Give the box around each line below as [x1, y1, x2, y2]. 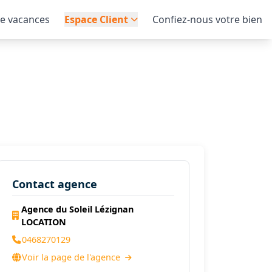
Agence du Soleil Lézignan [21, 203, 134, 215]
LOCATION [21, 216, 66, 228]
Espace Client [64, 13, 128, 26]
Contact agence [12, 177, 97, 191]
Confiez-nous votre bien [152, 13, 262, 26]
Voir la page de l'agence [21, 251, 123, 263]
